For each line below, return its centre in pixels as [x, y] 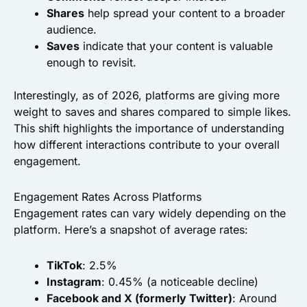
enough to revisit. [91, 63]
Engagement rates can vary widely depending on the [150, 213]
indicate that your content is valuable [176, 46]
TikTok [64, 266]
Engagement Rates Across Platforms [108, 197]
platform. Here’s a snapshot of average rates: [131, 230]
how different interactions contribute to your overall [147, 145]
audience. [72, 30]
